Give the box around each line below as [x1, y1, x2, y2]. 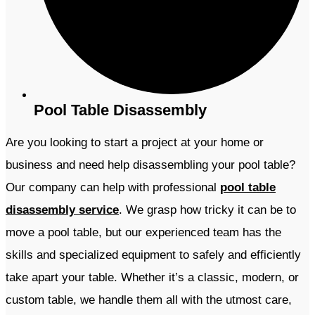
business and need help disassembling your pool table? [6, 158, 295, 172]
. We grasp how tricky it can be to [119, 203, 296, 217]
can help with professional [77, 181, 220, 195]
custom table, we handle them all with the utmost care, [6, 293, 292, 307]
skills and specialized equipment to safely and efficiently [6, 248, 301, 262]
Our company [6, 181, 77, 195]
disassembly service [6, 203, 119, 217]
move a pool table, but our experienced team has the [6, 226, 281, 240]
